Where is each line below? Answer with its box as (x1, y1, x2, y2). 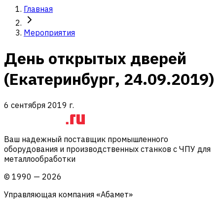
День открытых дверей (4, 48, 186, 69)
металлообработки (4, 153, 75, 164)
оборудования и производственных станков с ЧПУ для (4, 144, 211, 154)
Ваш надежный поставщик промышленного (4, 134, 168, 144)
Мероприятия (24, 28, 75, 37)
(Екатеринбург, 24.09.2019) (4, 69, 214, 90)
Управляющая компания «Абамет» (4, 189, 133, 199)
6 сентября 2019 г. (4, 100, 74, 110)
